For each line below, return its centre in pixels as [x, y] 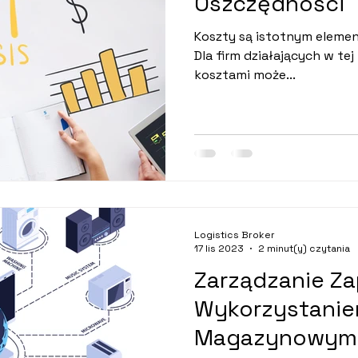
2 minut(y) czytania [304, 249]
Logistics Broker [235, 235]
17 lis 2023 [219, 249]
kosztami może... [245, 75]
